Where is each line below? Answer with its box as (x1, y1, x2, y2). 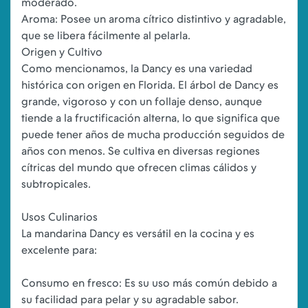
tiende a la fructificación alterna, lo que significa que (21, 111, 280, 124)
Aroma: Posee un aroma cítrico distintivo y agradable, (21, 12, 286, 25)
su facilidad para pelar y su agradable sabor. (21, 293, 239, 306)
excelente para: (21, 243, 97, 256)
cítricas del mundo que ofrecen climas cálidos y (21, 161, 256, 174)
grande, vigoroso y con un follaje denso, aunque (21, 95, 262, 108)
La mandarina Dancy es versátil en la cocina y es (21, 227, 254, 240)
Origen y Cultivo (21, 45, 102, 58)
